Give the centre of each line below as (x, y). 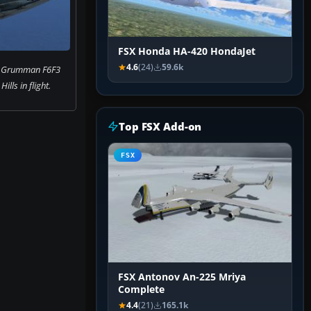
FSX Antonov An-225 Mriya (182, 277)
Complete (141, 290)
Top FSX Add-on (160, 127)
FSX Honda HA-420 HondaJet (187, 52)
